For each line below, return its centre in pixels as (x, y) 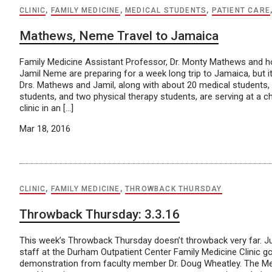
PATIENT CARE (241, 10)
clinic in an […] (46, 108)
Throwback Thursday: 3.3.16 (100, 214)
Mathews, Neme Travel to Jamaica (119, 36)
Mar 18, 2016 (45, 129)
